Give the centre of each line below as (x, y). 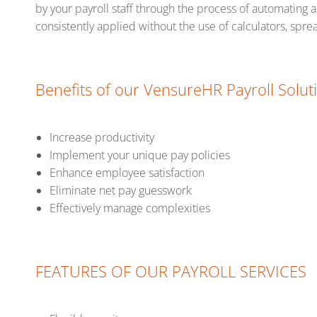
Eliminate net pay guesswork (121, 191)
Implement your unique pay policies (140, 155)
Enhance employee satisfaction (127, 173)
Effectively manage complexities (130, 208)
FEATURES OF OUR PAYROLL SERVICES (171, 271)
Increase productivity (102, 138)
